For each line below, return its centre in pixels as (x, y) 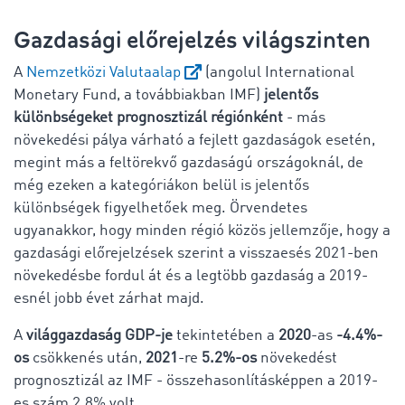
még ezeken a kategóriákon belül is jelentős (161, 185)
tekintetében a (226, 335)
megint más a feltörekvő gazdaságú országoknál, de (188, 163)
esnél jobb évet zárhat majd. (109, 298)
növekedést (297, 358)
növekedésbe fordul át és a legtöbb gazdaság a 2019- (191, 276)
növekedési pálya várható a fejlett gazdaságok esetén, (194, 140)
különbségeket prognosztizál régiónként (150, 118)
